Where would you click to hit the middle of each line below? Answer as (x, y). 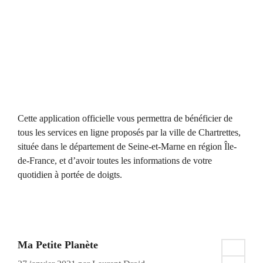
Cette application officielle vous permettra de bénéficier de (125, 119)
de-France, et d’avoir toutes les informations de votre (115, 161)
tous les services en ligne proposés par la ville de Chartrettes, (129, 133)
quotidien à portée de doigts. (70, 175)
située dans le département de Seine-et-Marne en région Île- (127, 147)
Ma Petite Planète (58, 245)
